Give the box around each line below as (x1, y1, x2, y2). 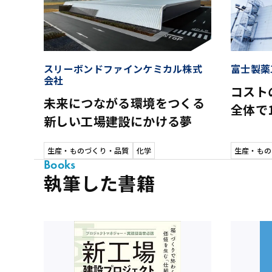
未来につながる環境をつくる (44, 94, 205, 112)
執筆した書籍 (44, 169, 155, 196)
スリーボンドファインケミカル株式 (44, 61, 203, 76)
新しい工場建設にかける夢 (44, 112, 192, 131)
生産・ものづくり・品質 (47, 145, 129, 155)
